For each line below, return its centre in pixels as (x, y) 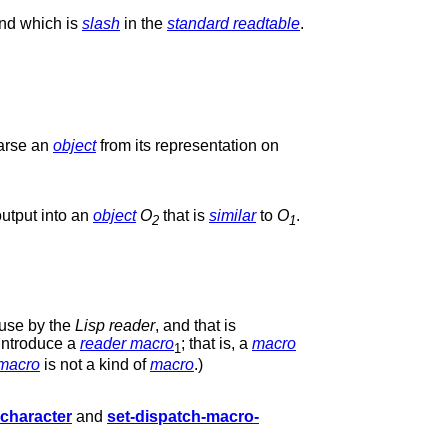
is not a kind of (95, 365)
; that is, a (216, 344)
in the (143, 23)
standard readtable (233, 23)
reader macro (127, 344)
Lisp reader (115, 326)
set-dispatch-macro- (183, 417)
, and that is (195, 326)
